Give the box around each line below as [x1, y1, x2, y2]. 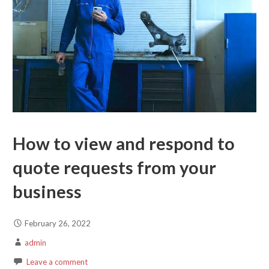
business [12, 181, 82, 202]
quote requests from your [12, 157, 216, 178]
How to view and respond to [12, 133, 235, 154]
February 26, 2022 [24, 218, 91, 228]
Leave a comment [26, 256, 88, 267]
